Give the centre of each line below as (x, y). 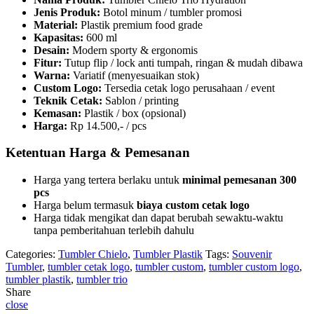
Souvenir (252, 254)
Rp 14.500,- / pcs (107, 125)
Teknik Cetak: (68, 100)
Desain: (52, 50)
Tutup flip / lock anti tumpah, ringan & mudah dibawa (182, 62)
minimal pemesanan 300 (239, 180)
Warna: (52, 75)
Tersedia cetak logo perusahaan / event (188, 88)
